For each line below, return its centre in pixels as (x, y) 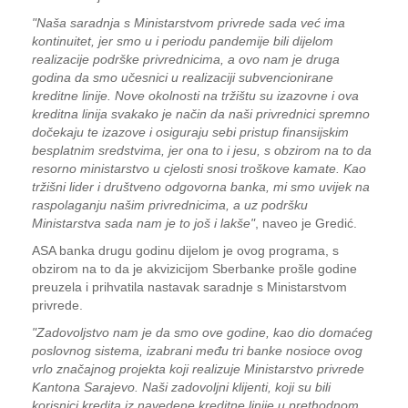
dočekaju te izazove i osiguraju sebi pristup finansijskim (190, 132)
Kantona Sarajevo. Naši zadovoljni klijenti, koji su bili (181, 387)
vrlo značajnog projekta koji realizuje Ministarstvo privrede (198, 369)
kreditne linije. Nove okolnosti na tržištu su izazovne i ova (195, 96)
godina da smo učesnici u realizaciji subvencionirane (183, 77)
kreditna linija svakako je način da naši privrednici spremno (201, 114)
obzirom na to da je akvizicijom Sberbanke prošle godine (194, 269)
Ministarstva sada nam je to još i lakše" (143, 223)
